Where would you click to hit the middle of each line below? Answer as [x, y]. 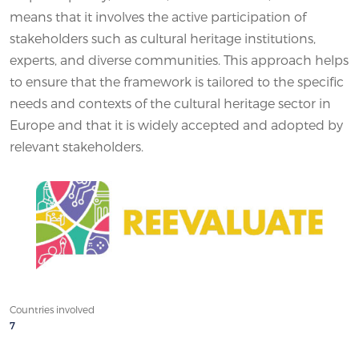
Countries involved [52, 309]
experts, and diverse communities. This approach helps [179, 59]
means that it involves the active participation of [158, 16]
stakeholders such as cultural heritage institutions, [163, 38]
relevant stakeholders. [77, 146]
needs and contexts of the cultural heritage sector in [170, 103]
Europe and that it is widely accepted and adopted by [176, 124]
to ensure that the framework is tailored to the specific [177, 81]
